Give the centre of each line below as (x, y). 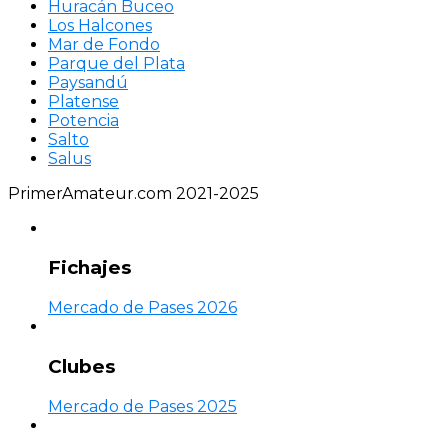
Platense (83, 101)
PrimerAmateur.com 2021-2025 (133, 193)
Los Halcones (100, 25)
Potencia (83, 120)
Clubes (81, 366)
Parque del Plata (116, 63)
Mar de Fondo (104, 44)
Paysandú (88, 82)
